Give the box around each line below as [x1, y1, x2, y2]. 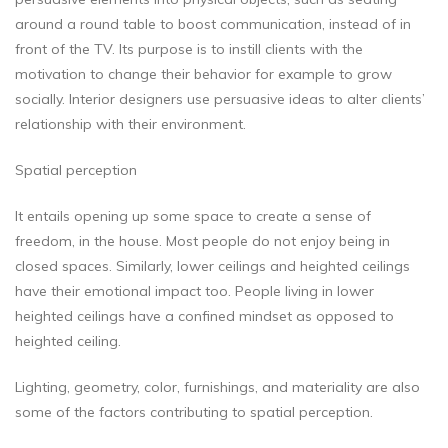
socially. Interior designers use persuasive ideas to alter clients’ [15, 90, 425, 109]
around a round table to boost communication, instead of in [15, 15, 411, 34]
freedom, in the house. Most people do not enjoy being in [15, 232, 390, 251]
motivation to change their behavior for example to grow [15, 65, 392, 84]
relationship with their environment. [15, 115, 246, 134]
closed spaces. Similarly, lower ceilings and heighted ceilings [15, 257, 410, 276]
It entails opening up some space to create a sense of [15, 207, 371, 226]
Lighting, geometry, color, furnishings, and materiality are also [15, 378, 420, 397]
